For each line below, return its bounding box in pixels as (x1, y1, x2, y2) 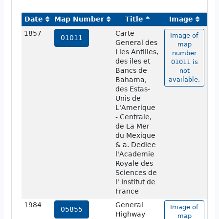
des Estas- (115, 85, 150, 93)
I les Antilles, (115, 48, 158, 56)
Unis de (115, 94, 141, 103)
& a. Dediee (115, 141, 156, 149)
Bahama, (115, 76, 147, 84)
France (115, 187, 139, 196)
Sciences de (115, 169, 157, 177)
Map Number (54, 15, 104, 23)
